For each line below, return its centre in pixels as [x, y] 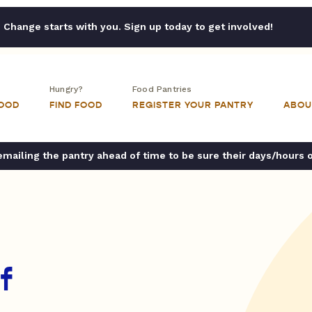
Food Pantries [162, 89]
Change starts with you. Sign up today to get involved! [138, 26]
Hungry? [67, 89]
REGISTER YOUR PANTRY [193, 105]
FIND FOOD [76, 105]
